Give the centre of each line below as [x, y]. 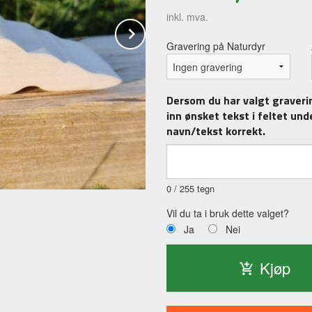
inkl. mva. [187, 17]
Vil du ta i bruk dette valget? [228, 213]
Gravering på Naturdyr [216, 46]
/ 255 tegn [193, 189]
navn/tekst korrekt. [216, 131]
